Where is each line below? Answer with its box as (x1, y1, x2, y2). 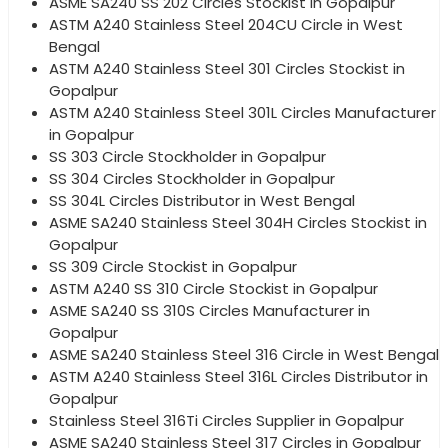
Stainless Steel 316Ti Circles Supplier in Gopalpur (49, 409, 404, 431)
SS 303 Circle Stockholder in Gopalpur (49, 145, 326, 167)
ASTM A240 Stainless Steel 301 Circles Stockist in (49, 57, 405, 79)
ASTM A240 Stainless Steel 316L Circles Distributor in (49, 365, 428, 387)
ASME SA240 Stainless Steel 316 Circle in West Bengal (49, 343, 439, 365)
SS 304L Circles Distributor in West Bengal (49, 189, 355, 211)
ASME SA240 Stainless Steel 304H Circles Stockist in (49, 211, 427, 233)
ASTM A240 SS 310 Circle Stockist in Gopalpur (49, 277, 378, 299)
